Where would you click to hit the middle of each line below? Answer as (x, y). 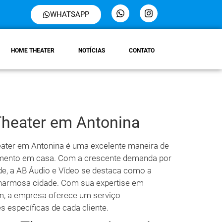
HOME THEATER (33, 51)
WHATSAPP (70, 14)
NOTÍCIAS (92, 51)
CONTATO (142, 51)
